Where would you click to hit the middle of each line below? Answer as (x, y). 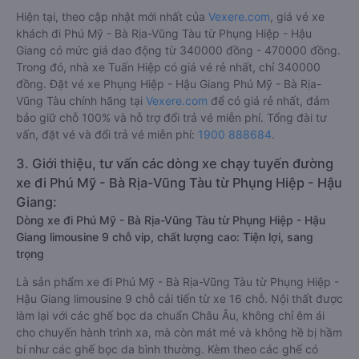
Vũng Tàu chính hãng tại (81, 101)
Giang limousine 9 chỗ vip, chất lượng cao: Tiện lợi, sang (165, 237)
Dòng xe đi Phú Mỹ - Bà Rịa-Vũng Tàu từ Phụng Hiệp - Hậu (171, 220)
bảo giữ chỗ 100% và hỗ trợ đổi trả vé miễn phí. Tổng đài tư (171, 117)
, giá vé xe (297, 16)
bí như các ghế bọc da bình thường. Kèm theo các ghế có (167, 349)
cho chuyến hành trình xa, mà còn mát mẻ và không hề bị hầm (179, 332)
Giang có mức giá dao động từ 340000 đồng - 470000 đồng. (178, 50)
